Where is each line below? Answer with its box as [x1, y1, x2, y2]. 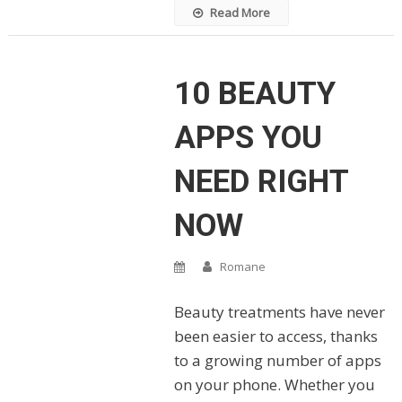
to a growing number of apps [173, 349, 381, 371]
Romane [219, 258, 266, 275]
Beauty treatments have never [173, 301, 385, 322]
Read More [209, 4, 270, 21]
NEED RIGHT [173, 162, 348, 200]
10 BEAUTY [173, 74, 336, 112]
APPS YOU [173, 118, 322, 156]
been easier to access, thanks [173, 325, 378, 346]
